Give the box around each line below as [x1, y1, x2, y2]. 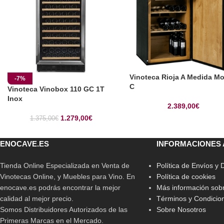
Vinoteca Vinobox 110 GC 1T [7, 85, 104, 93]
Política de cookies [156, 172, 215, 181]
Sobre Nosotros [156, 205, 206, 214]
